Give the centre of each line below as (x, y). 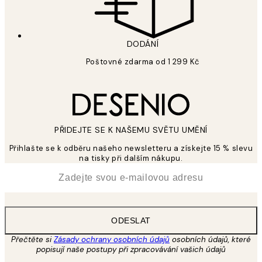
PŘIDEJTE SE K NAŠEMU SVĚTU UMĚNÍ (131, 130)
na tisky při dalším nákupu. (131, 158)
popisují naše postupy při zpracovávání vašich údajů (131, 249)
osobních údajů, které (210, 239)
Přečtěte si (32, 239)
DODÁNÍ (143, 44)
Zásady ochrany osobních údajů (112, 239)
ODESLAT (131, 220)
